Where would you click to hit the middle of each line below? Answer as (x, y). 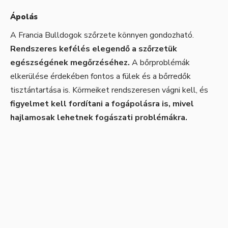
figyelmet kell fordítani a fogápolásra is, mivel (102, 104)
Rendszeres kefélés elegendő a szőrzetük (94, 49)
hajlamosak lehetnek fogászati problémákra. (99, 117)
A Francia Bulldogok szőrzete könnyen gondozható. (102, 35)
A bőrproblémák (160, 62)
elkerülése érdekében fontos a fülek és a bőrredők (101, 76)
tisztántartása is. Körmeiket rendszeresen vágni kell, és (109, 90)
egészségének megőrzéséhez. (70, 62)
